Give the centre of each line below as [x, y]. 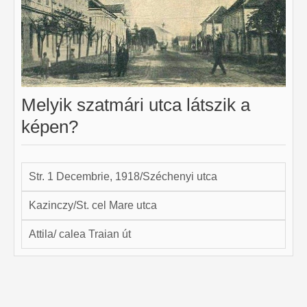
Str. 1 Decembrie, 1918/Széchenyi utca [123, 176]
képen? [50, 126]
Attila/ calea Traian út [80, 234]
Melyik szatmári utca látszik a [136, 105]
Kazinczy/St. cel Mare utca [93, 205]
